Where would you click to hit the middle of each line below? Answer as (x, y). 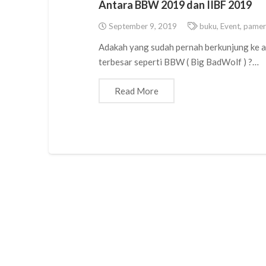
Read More (137, 91)
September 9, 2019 (142, 26)
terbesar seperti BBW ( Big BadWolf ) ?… (179, 62)
